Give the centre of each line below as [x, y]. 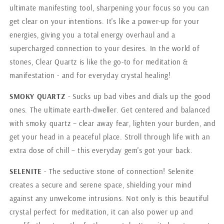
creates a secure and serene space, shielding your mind [101, 184]
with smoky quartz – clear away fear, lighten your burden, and [113, 123]
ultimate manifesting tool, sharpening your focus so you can [109, 7]
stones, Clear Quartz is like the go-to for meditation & [99, 61]
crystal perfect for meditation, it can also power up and [101, 211]
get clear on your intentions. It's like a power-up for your [104, 21]
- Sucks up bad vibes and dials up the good [139, 96]
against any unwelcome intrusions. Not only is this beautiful [109, 198]
